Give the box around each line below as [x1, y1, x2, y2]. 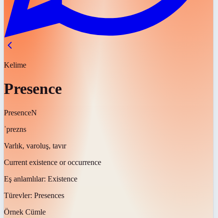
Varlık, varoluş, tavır [4, 141, 66, 150]
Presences [34, 191, 64, 200]
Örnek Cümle [4, 207, 46, 216]
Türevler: [4, 191, 34, 200]
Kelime [4, 61, 26, 69]
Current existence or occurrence [4, 158, 101, 166]
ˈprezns [4, 125, 26, 133]
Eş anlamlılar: [4, 174, 48, 183]
